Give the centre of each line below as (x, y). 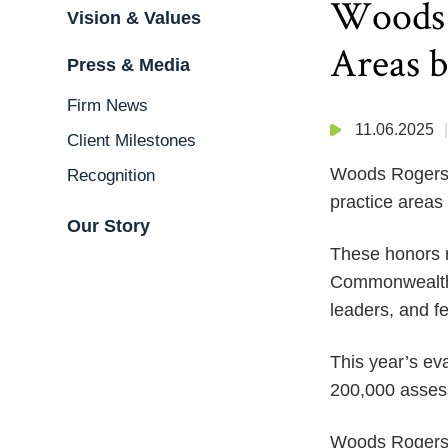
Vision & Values (134, 18)
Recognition (111, 175)
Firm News (107, 105)
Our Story (108, 226)
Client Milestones (131, 140)
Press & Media (128, 65)
